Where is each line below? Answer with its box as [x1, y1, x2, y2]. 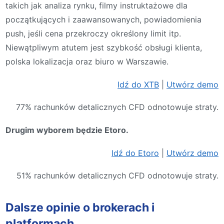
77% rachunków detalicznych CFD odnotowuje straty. [16, 102, 218, 112]
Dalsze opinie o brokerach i [5, 200, 154, 214]
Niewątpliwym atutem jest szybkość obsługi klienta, [5, 42, 202, 53]
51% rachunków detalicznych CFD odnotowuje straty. [16, 170, 218, 181]
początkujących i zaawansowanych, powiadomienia [5, 14, 201, 25]
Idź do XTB [117, 79, 159, 89]
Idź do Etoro [111, 147, 159, 158]
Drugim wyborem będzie [5, 124, 102, 135]
